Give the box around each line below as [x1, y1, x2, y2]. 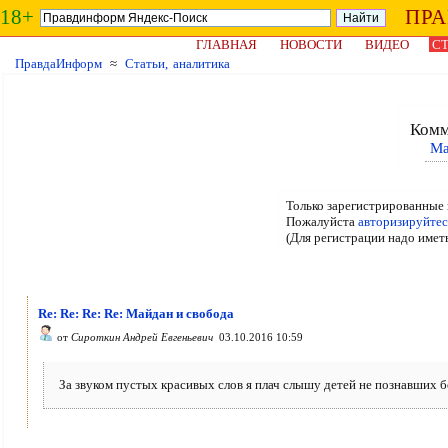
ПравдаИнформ [15, 56, 102, 71]
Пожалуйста [285, 214, 358, 229]
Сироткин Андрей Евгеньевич [71, 331, 213, 343]
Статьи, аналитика [125, 56, 230, 71]
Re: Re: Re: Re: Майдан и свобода [38, 306, 234, 321]
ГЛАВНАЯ [196, 37, 257, 52]
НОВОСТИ [280, 37, 342, 52]
